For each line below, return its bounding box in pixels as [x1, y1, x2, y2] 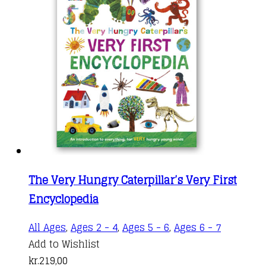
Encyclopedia [28, 189, 99, 208]
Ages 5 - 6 [122, 218, 169, 236]
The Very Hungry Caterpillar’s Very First [28, 170, 237, 189]
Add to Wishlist [28, 235, 100, 252]
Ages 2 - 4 [71, 218, 118, 236]
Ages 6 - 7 [174, 218, 221, 236]
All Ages [28, 218, 66, 236]
